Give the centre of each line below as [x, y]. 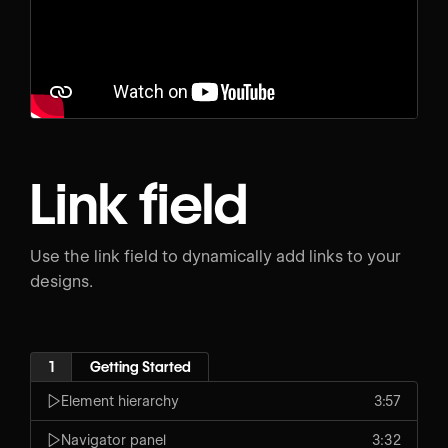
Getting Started [140, 366]
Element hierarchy [120, 400]
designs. [61, 282]
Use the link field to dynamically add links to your [215, 257]
